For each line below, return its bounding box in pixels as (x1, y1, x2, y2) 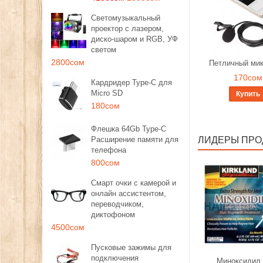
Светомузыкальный (91, 14, 160, 22)
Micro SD (91, 89, 123, 97)
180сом (91, 101, 120, 110)
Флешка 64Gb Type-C (91, 124, 166, 133)
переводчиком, (91, 200, 144, 208)
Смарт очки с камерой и (91, 178, 176, 187)
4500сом (51, 222, 85, 232)
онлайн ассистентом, (91, 189, 166, 198)
